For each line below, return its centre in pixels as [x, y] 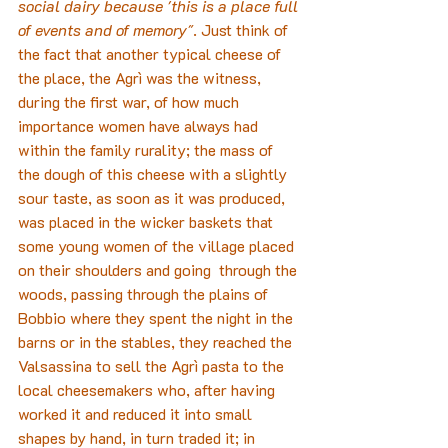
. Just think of [242, 30]
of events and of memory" [105, 30]
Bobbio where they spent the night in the [157, 318]
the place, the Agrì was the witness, [141, 78]
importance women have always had [140, 126]
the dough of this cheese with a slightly [154, 174]
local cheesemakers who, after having [148, 390]
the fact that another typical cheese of [151, 54]
